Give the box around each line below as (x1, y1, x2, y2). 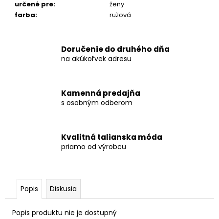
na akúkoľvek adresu (61, 53, 131, 64)
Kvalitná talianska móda (61, 131, 162, 142)
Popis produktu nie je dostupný (12, 208, 117, 218)
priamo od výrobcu (61, 141, 126, 152)
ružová (109, 10, 131, 20)
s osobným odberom (61, 97, 132, 108)
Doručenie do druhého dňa (61, 44, 170, 54)
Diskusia (50, 184, 77, 194)
